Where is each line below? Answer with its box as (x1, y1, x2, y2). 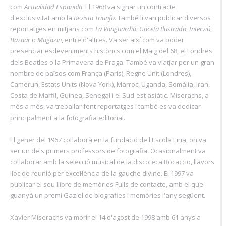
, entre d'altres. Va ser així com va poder (62, 35, 184, 44)
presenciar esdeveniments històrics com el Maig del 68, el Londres (10, 46, 212, 55)
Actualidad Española (24, 2, 82, 11)
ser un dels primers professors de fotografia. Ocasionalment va (10, 146, 206, 155)
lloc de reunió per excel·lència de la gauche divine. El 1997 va (10, 168, 194, 178)
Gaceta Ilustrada (139, 24, 186, 33)
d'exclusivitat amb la (10, 13, 74, 22)
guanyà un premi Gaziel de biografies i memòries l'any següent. (10, 190, 205, 200)
